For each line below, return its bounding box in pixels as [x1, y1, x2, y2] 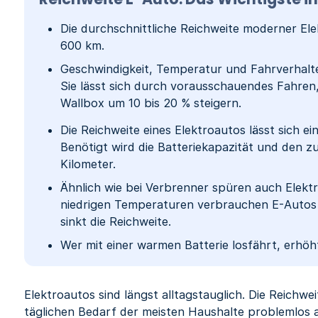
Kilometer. [60, 157, 116, 172]
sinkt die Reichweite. [60, 214, 175, 229]
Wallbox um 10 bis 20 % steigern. [60, 96, 242, 111]
